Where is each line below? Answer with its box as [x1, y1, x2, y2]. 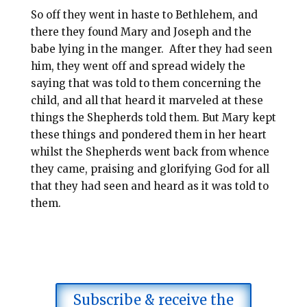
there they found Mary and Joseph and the [30, 25, 251, 38]
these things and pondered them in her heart [30, 127, 267, 141]
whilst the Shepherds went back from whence [30, 145, 269, 158]
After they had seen [169, 42, 272, 56]
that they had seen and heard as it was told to [30, 179, 269, 193]
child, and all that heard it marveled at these [30, 93, 263, 107]
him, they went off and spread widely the [30, 59, 245, 73]
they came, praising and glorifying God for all [30, 162, 269, 175]
